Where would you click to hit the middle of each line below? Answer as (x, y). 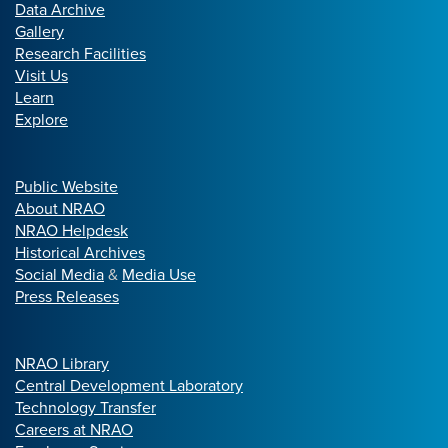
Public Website (66, 186)
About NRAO (60, 208)
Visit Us (41, 75)
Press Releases (67, 296)
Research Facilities (80, 53)
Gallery (39, 31)
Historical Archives (80, 252)
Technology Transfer (85, 407)
